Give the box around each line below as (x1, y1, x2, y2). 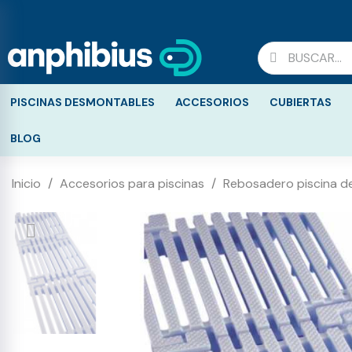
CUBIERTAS (269, 95, 332, 109)
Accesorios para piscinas (60, 175, 204, 192)
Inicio (12, 175, 41, 192)
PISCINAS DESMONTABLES (10, 95, 155, 109)
